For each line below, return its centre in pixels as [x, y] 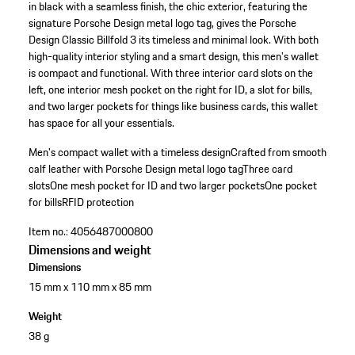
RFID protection [97, 202]
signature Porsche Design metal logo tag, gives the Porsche [162, 23]
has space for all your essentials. [101, 123]
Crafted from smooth [278, 153]
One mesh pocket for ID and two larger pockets [157, 186]
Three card [267, 169]
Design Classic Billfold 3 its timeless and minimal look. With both [173, 40]
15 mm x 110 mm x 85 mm [90, 287]
